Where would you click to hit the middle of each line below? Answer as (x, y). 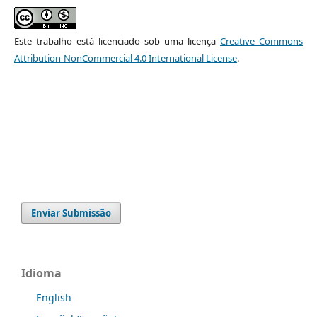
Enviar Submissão (71, 213)
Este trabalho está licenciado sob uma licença (117, 41)
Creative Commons (262, 41)
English (54, 298)
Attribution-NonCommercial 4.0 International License (125, 58)
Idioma (41, 273)
